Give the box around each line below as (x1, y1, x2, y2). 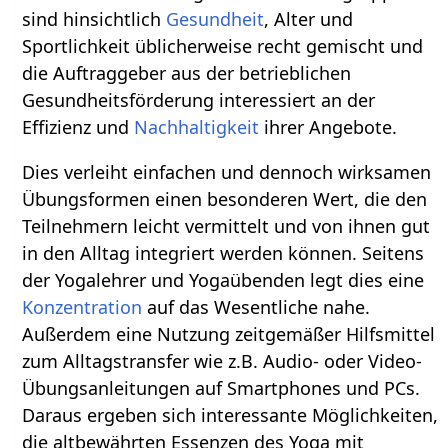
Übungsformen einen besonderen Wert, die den (22, 186, 428, 211)
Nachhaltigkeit (134, 114, 260, 139)
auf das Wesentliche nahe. (142, 294, 371, 319)
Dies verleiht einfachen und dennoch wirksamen (22, 159, 432, 184)
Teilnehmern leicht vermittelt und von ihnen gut (22, 213, 431, 238)
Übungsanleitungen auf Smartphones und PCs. (22, 375, 421, 400)
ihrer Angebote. (259, 114, 398, 139)
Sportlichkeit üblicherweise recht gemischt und (22, 33, 424, 58)
